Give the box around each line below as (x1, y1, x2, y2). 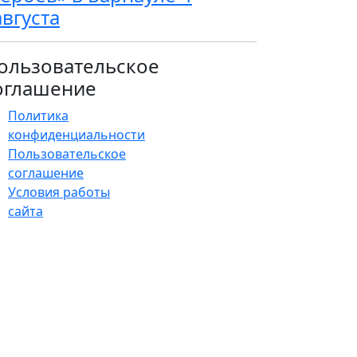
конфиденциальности (8, 126, 145, 143)
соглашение (8, 164, 84, 182)
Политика (8, 107, 69, 124)
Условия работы (8, 183, 110, 201)
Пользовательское (8, 145, 126, 163)
